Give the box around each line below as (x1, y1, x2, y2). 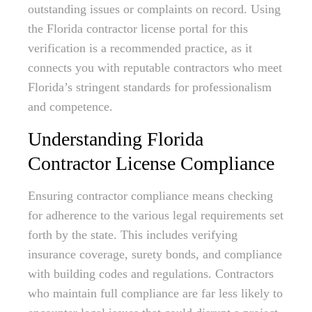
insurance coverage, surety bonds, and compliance (28, 247, 282, 261)
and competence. (28, 100, 113, 114)
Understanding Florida (28, 128, 203, 150)
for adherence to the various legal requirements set (28, 208, 283, 222)
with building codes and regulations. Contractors (28, 267, 274, 281)
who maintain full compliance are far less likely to (28, 286, 283, 300)
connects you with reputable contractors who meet (28, 61, 282, 75)
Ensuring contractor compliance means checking (28, 189, 273, 203)
